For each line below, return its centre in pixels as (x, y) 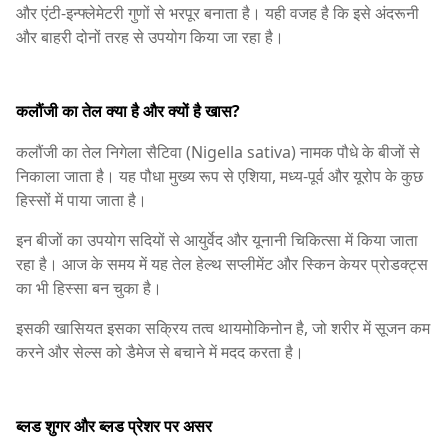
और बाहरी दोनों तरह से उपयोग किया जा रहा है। (150, 36)
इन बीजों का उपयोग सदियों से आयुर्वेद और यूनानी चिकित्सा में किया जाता (217, 239)
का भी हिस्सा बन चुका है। (89, 287)
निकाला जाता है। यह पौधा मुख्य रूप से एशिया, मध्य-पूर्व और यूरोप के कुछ (219, 175)
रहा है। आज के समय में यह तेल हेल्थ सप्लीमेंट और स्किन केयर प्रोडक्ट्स (222, 263)
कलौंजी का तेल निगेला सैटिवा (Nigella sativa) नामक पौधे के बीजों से (218, 151)
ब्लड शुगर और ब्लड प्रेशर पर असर (114, 426)
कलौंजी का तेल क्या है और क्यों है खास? (128, 110)
